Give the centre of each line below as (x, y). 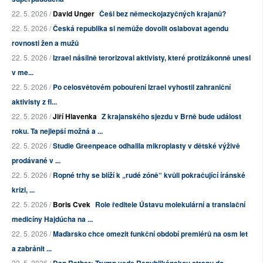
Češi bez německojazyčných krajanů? (163, 14)
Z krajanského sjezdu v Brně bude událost (171, 117)
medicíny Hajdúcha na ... (52, 219)
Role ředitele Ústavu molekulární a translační (170, 205)
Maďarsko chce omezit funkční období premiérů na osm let (150, 234)
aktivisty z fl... (34, 102)
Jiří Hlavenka (75, 117)
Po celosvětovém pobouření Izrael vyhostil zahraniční (142, 87)
